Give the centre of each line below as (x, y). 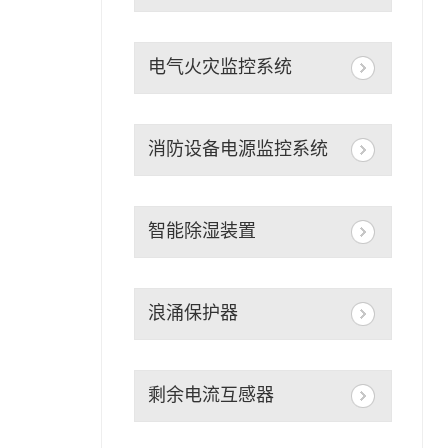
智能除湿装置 (201, 231)
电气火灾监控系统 (219, 67)
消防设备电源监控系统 (237, 149)
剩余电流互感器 (210, 395)
